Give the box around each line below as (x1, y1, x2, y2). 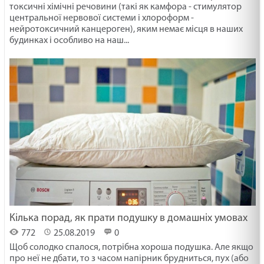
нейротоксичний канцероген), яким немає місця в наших (9, 24, 243, 34)
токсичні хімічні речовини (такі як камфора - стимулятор (9, 2, 242, 12)
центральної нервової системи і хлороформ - (9, 13, 194, 23)
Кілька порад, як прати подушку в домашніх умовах (9, 212, 248, 224)
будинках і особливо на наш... (9, 35, 130, 45)
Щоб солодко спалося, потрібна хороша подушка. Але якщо (9, 242, 254, 252)
